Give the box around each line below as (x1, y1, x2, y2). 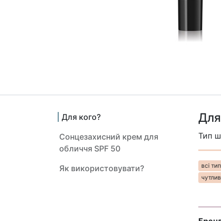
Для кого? (62, 112, 101, 122)
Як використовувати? (59, 163, 144, 173)
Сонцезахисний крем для (59, 132, 158, 142)
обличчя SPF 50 (59, 144, 120, 153)
